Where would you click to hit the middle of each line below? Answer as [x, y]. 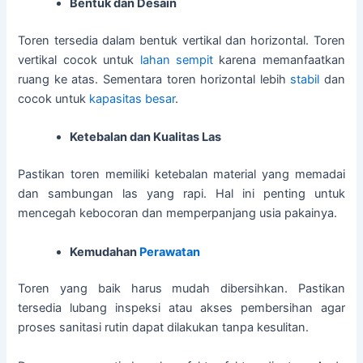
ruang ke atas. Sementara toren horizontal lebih [154, 79]
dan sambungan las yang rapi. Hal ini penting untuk [181, 194]
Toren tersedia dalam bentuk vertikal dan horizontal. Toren [181, 40]
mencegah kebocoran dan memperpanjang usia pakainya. [178, 214]
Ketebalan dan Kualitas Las [146, 137]
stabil [305, 79]
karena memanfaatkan [279, 60]
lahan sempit [176, 60]
